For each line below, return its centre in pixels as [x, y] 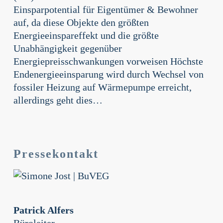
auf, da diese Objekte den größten [81, 23]
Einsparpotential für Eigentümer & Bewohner [106, 10]
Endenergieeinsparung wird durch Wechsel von [108, 74]
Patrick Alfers [43, 210]
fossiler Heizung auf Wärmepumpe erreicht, [102, 87]
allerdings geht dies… [58, 100]
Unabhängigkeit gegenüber [67, 49]
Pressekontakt [56, 154]
